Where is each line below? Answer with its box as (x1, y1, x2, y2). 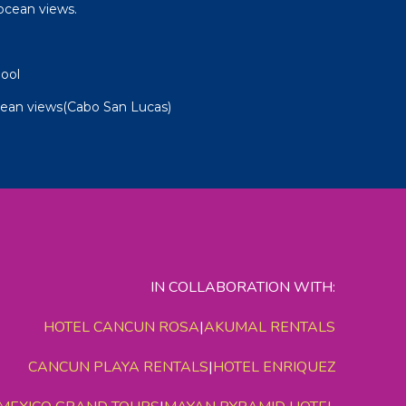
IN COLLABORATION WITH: (150, 277, 335, 298)
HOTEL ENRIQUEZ (213, 357, 335, 378)
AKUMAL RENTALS (204, 317, 335, 338)
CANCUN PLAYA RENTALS (28, 357, 208, 378)
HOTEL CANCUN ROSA (43, 317, 199, 338)
